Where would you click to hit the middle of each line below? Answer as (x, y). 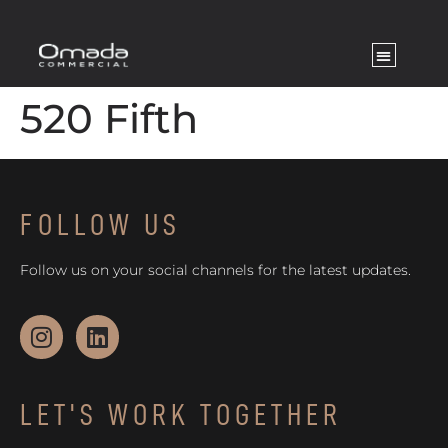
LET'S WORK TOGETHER (181, 414)
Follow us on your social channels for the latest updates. (215, 270)
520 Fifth (109, 118)
